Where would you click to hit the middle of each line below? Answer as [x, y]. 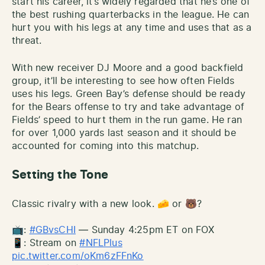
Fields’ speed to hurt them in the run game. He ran [127, 120]
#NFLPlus [101, 243]
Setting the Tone [60, 175]
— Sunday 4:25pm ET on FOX [145, 230]
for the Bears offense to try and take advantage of [128, 107]
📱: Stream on [46, 243]
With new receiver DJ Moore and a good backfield [128, 68]
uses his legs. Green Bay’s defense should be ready [129, 94]
